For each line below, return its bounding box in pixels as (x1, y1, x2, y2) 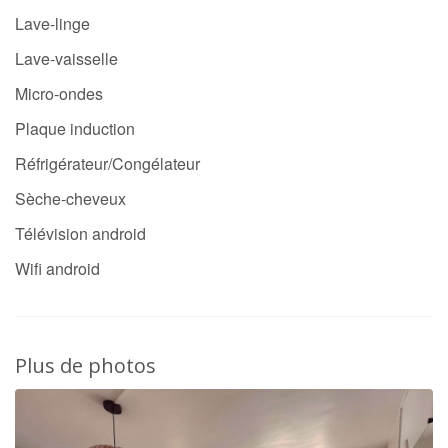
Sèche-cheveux (15, 186, 126, 210)
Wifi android (15, 256, 100, 280)
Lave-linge (15, 11, 90, 35)
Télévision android (15, 221, 146, 245)
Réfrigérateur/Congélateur (15, 151, 200, 175)
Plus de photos (15, 351, 156, 379)
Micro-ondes (15, 81, 103, 105)
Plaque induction (15, 116, 135, 140)
